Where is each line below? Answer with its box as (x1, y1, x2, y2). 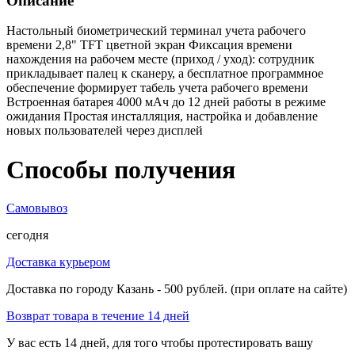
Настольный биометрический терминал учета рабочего (6, 24, 306, 38)
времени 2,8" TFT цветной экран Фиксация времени (6, 38, 292, 52)
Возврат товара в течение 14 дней (6, 309, 189, 323)
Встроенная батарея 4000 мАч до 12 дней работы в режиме (6, 95, 326, 109)
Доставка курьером (6, 255, 110, 269)
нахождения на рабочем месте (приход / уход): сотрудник (6, 52, 315, 67)
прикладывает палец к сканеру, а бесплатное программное (6, 67, 323, 81)
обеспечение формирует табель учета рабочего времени (6, 81, 308, 95)
